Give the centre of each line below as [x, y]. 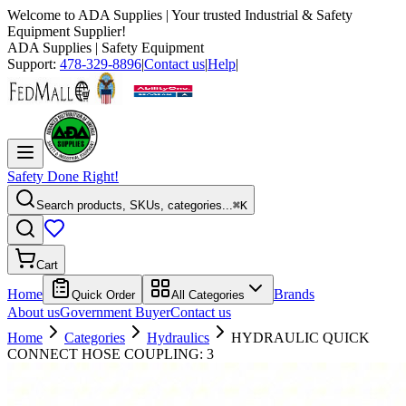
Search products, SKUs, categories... [135, 205]
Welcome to [43, 15]
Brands [294, 294]
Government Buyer [115, 312]
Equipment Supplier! [67, 31]
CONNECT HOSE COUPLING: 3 [111, 354]
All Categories [208, 295]
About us [34, 312]
